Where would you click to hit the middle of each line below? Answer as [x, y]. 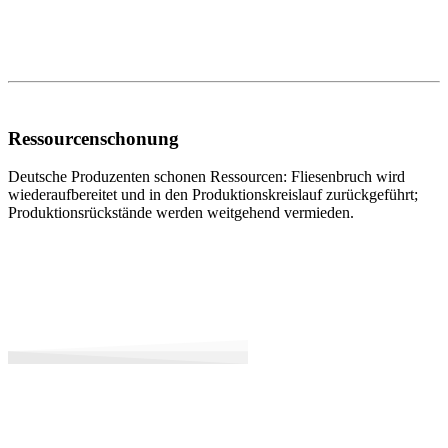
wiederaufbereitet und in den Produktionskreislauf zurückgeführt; [213, 195]
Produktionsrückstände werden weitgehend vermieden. [181, 213]
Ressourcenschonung [93, 138]
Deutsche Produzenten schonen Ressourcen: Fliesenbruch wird [206, 177]
